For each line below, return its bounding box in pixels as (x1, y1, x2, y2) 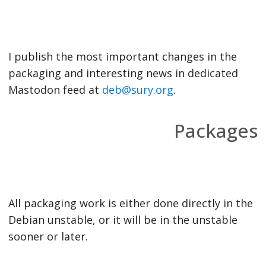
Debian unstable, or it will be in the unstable (8, 213, 237, 227)
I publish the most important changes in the (8, 49, 237, 64)
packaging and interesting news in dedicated (8, 66, 238, 80)
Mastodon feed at (8, 83, 102, 97)
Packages (173, 118, 258, 143)
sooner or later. (8, 229, 88, 243)
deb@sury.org (102, 83, 173, 97)
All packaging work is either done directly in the (8, 196, 253, 210)
